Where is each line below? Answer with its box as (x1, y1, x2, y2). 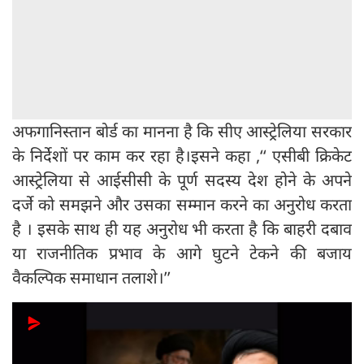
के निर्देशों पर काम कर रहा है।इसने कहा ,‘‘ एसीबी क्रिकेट (12, 145, 352, 167)
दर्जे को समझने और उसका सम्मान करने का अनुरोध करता (12, 193, 352, 216)
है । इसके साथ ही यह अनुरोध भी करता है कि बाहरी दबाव (12, 218, 352, 240)
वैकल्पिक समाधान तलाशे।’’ (12, 266, 171, 289)
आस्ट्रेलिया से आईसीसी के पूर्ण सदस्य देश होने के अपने (12, 169, 352, 192)
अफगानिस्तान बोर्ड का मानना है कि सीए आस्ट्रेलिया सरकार (12, 120, 352, 143)
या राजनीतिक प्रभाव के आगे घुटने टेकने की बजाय (12, 242, 352, 265)
